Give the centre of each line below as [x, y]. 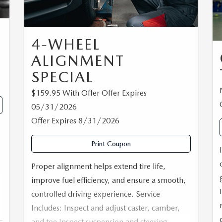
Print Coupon [111, 143]
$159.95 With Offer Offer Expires [89, 93]
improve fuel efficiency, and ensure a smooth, [109, 180]
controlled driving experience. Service [96, 194]
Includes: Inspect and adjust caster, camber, [106, 208]
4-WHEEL [66, 44]
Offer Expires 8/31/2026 [75, 120]
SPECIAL [62, 77]
